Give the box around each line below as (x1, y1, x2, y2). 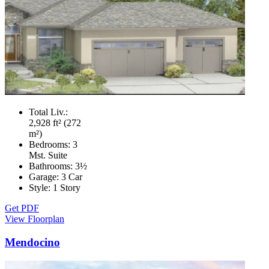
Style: (29, 183, 53, 193)
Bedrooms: (29, 139, 73, 150)
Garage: (29, 172, 61, 183)
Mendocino (5, 235, 60, 249)
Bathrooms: (29, 161, 75, 172)
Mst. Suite (29, 150, 67, 161)
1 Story (53, 183, 80, 193)
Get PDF (5, 203, 39, 214)
